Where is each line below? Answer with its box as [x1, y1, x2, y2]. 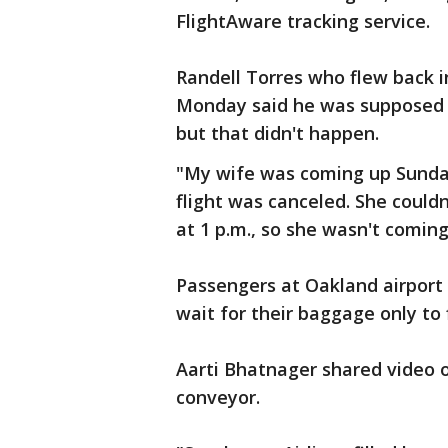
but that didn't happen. [176, 121, 379, 145]
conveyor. [176, 385, 265, 409]
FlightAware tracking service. [176, 9, 430, 33]
